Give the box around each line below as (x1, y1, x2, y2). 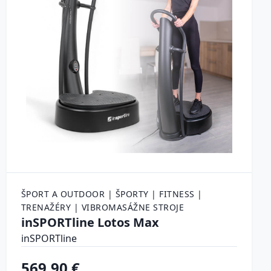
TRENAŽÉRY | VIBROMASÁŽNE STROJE (21, 201, 184, 214)
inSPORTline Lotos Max (21, 214, 159, 231)
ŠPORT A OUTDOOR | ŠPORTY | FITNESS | (21, 188, 203, 200)
